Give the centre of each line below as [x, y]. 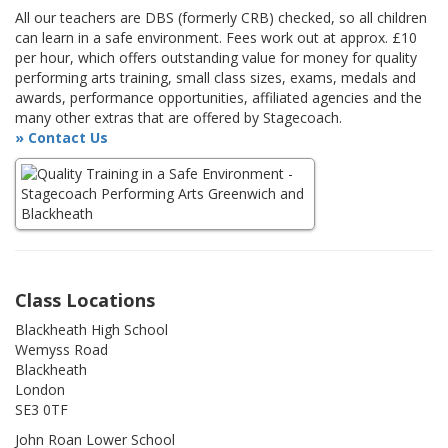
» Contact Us [61, 138]
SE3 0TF [41, 410]
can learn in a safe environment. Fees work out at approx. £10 [216, 38]
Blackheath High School [91, 330]
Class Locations [85, 300]
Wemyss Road [61, 350]
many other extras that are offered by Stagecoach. [178, 118]
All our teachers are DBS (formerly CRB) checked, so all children [221, 18]
